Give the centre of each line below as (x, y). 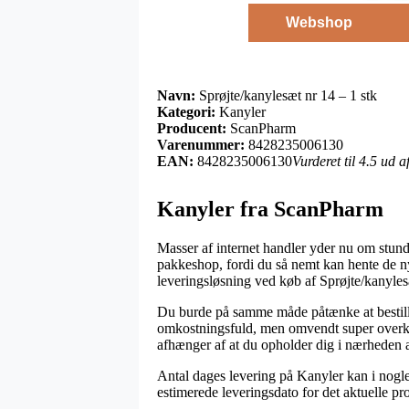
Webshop (319, 22)
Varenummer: (201, 144)
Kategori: (186, 111)
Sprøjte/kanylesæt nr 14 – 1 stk (286, 95)
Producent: (192, 128)
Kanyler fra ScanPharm (270, 209)
